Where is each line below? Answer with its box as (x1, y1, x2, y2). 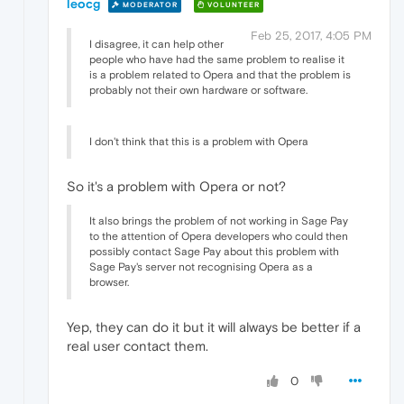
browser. (89, 276, 129, 289)
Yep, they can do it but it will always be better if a (67, 319, 361, 335)
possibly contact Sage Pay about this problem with (89, 245, 339, 259)
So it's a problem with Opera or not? (67, 179, 286, 195)
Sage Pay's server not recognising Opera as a (89, 261, 313, 274)
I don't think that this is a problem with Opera (89, 135, 308, 149)
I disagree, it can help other (89, 38, 224, 51)
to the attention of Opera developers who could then (89, 230, 348, 243)
